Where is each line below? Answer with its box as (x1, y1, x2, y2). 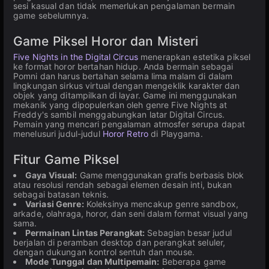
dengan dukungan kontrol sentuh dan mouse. (13, 247, 195, 257)
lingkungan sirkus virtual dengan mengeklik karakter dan (13, 80, 240, 91)
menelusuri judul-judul (13, 128, 103, 139)
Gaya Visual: (25, 170, 77, 180)
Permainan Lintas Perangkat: (25, 228, 145, 238)
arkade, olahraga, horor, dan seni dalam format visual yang (13, 208, 248, 219)
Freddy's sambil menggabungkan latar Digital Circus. (13, 109, 225, 119)
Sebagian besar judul (145, 228, 232, 238)
